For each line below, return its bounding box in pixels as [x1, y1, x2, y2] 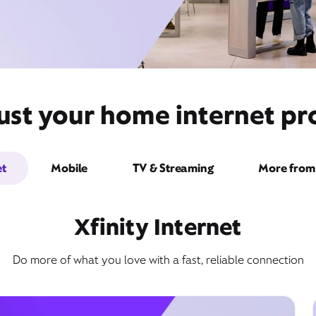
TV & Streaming [133, 161, 214, 176]
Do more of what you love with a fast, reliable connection [12, 253, 304, 267]
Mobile [51, 161, 88, 176]
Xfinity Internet [74, 212, 242, 241]
